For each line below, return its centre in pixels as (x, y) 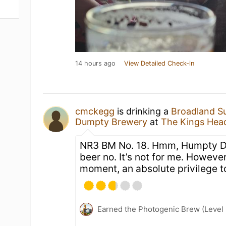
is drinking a (143, 111)
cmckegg (95, 111)
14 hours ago (96, 63)
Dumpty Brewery (111, 122)
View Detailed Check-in (159, 63)
